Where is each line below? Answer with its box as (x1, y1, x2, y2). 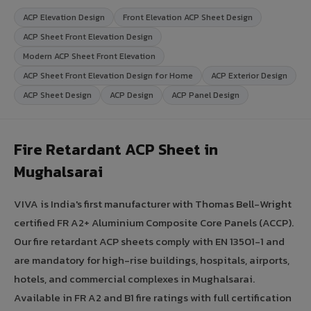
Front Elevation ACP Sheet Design (123, 10, 253, 24)
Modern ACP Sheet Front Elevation (23, 49, 155, 62)
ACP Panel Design (171, 88, 239, 101)
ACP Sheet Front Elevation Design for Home (23, 69, 193, 82)
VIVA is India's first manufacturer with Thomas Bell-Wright (14, 195, 292, 212)
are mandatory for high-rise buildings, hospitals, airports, (14, 251, 289, 268)
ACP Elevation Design (23, 10, 105, 24)
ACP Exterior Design (211, 69, 287, 82)
